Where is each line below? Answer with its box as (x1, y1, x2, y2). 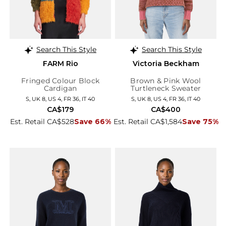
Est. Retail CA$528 (10, 117, 74, 127)
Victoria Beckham (132, 59, 199, 69)
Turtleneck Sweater (130, 84, 201, 93)
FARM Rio (42, 59, 78, 69)
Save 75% (182, 117, 218, 127)
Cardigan (43, 84, 77, 93)
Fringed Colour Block (21, 76, 99, 86)
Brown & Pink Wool (130, 76, 201, 86)
